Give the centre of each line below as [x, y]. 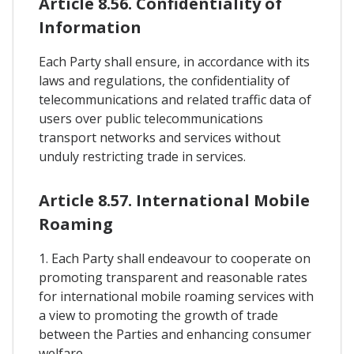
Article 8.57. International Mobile [174, 200]
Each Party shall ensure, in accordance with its [174, 61]
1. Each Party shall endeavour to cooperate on [175, 258]
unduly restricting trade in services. [142, 156]
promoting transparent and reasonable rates [173, 277]
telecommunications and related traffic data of [175, 99]
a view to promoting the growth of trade [158, 315]
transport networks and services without [160, 137]
